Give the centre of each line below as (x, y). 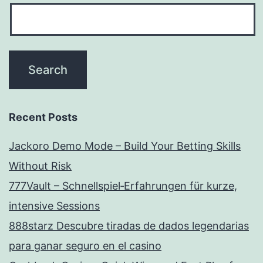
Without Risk (40, 166)
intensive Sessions (54, 206)
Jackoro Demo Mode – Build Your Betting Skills (125, 146)
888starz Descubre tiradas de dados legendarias (129, 226)
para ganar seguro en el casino (85, 246)
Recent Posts (43, 117)
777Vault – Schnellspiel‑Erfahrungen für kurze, (123, 186)
